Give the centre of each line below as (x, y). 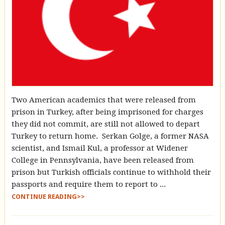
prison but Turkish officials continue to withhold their (111, 172)
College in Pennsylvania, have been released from (102, 160)
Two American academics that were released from (103, 100)
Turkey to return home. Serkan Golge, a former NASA (110, 136)
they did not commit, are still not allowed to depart (105, 124)
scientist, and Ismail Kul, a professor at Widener (99, 148)
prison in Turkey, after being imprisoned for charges (107, 112)
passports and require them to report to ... (88, 184)
